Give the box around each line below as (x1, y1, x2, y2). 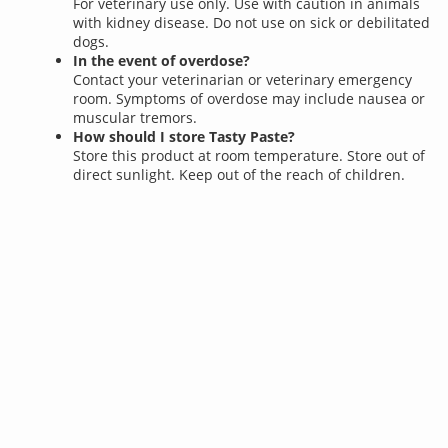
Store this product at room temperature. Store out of (73, 146, 426, 166)
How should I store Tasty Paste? (73, 127, 296, 147)
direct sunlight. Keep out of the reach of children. (73, 165, 406, 185)
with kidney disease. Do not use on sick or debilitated (73, 13, 431, 33)
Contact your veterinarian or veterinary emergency (73, 70, 413, 90)
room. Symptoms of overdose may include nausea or (73, 89, 426, 109)
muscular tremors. (73, 108, 198, 128)
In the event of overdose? (73, 51, 251, 71)
